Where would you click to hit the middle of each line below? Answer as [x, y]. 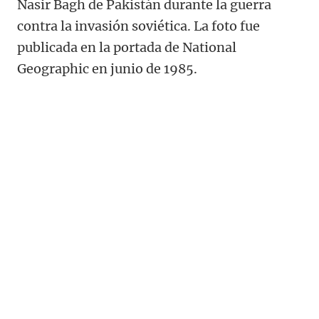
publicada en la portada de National [127, 48]
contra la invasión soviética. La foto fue [138, 26]
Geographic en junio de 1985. [107, 69]
